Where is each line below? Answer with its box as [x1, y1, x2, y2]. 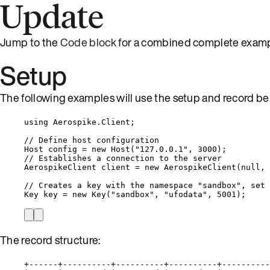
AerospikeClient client [24, 162, 135, 172]
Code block [60, 34, 117, 50]
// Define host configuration [24, 135, 159, 145]
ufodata [169, 189, 202, 199]
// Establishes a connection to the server [24, 153, 222, 163]
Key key [24, 189, 63, 199]
